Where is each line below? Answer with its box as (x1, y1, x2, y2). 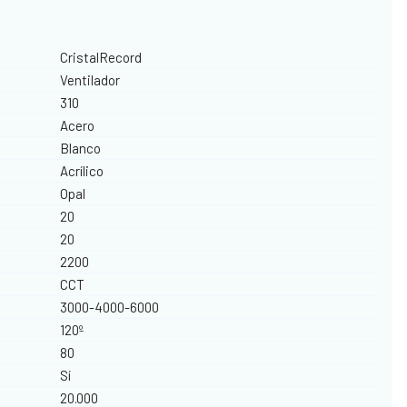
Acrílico (60, 162, 104, 179)
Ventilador (60, 71, 121, 88)
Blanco (60, 139, 102, 156)
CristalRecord (60, 48, 143, 65)
